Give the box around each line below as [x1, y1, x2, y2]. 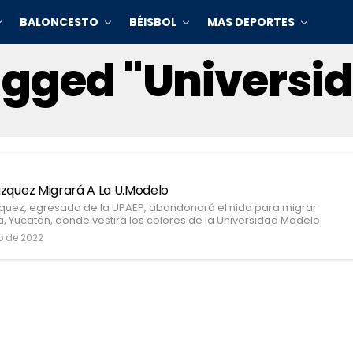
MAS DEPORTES [207, 14, 295, 30]
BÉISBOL [129, 14, 176, 30]
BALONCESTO [20, 14, 98, 30]
